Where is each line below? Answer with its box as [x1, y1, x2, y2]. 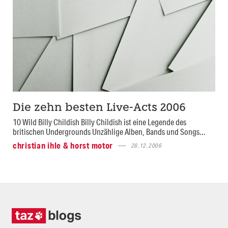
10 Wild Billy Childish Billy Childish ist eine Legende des [13, 117, 186, 128]
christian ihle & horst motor [13, 140, 113, 151]
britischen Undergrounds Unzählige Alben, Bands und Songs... [13, 126, 206, 137]
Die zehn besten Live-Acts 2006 [13, 103, 186, 114]
